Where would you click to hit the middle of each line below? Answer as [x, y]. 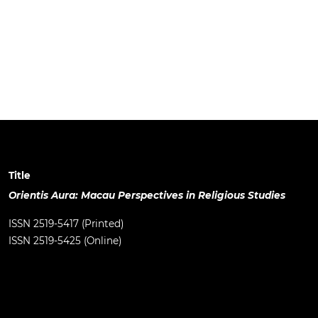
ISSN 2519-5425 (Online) [65, 240]
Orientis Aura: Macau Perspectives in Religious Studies [147, 195]
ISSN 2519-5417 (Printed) [66, 223]
